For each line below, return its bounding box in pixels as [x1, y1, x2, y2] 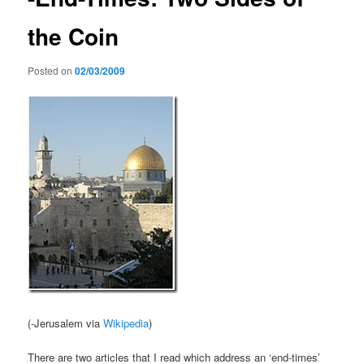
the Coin [28, 19, 119, 54]
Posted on [28, 63, 76, 77]
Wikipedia [103, 314, 149, 331]
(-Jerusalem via [28, 314, 104, 331]
